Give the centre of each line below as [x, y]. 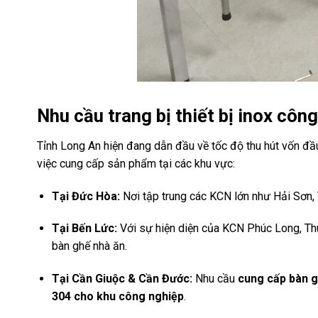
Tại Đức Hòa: [86, 196]
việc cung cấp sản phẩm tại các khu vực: [136, 163]
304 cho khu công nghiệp [117, 297]
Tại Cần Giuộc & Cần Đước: [122, 279]
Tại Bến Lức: [84, 229]
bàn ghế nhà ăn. [89, 246]
